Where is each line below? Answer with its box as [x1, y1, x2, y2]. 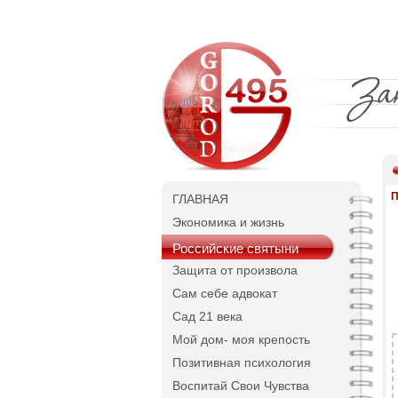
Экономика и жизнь [172, 215, 284, 229]
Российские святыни [172, 241, 298, 256]
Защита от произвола [172, 263, 298, 277]
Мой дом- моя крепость [172, 332, 310, 346]
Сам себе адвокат [172, 286, 277, 300]
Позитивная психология [172, 355, 311, 370]
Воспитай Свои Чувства [172, 378, 309, 393]
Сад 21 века [172, 309, 243, 323]
